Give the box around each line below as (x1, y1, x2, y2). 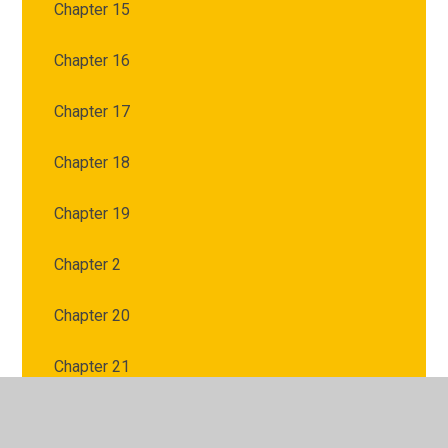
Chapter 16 (54, 51, 131, 71)
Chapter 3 (54, 408, 122, 428)
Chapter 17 (54, 102, 131, 122)
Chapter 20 (54, 306, 131, 326)
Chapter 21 (54, 357, 131, 377)
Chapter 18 (54, 153, 131, 173)
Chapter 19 (54, 204, 131, 224)
